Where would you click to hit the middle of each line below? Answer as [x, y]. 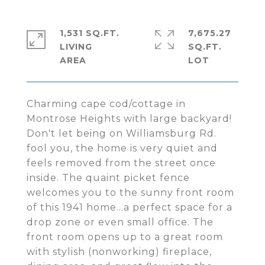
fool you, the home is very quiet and [122, 148]
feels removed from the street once [121, 163]
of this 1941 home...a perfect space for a [130, 207]
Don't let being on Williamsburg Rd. [122, 133]
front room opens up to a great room [125, 237]
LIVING [76, 47]
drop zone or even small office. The [120, 222]
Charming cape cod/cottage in [106, 104]
